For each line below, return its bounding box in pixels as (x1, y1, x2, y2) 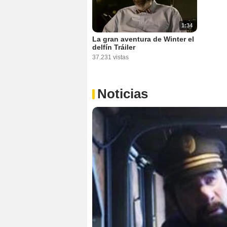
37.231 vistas (92, 54, 129, 61)
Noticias (97, 86, 148, 102)
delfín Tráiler (92, 43, 135, 52)
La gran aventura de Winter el (92, 35, 194, 44)
